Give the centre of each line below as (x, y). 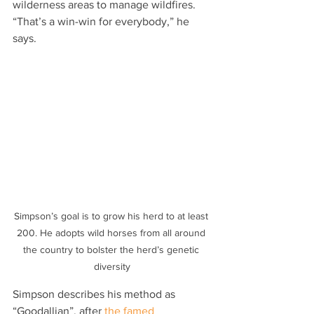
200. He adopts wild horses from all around (112, 233)
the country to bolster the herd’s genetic (112, 250)
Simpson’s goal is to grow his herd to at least (112, 216)
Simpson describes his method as (95, 294)
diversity (112, 267)
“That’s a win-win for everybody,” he (102, 22)
